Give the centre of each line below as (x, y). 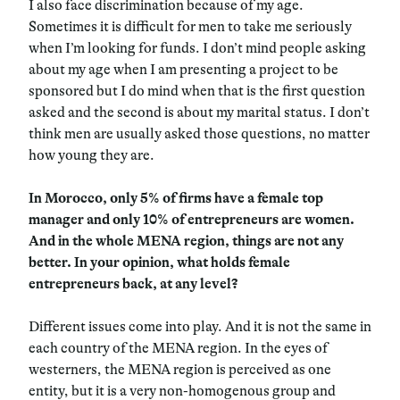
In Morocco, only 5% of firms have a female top (176, 198)
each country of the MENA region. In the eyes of (178, 348)
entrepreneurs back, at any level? (134, 283)
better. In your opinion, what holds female (159, 262)
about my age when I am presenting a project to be (183, 69)
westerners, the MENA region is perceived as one (180, 369)
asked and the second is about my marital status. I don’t (199, 112)
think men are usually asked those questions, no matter (199, 133)
